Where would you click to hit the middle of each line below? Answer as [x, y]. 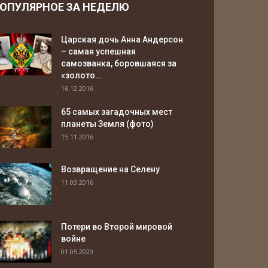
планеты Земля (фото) [107, 124]
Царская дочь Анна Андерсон [122, 39]
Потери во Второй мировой [117, 227]
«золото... [82, 75]
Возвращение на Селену [110, 169]
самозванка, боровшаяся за [119, 63]
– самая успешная [98, 51]
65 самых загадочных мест [117, 112]
